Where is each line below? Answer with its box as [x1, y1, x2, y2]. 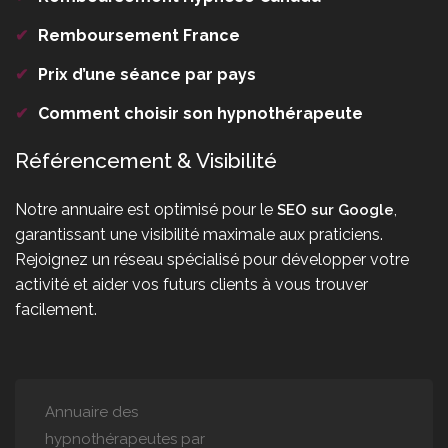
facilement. [15, 300, 97, 320]
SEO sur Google [277, 201, 394, 220]
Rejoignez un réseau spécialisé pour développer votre [15, 250, 409, 270]
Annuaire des [45, 403, 138, 422]
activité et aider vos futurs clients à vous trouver [15, 275, 368, 295]
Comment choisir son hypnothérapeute [38, 104, 363, 124]
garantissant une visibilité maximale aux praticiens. [15, 225, 383, 245]
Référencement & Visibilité [15, 148, 277, 174]
